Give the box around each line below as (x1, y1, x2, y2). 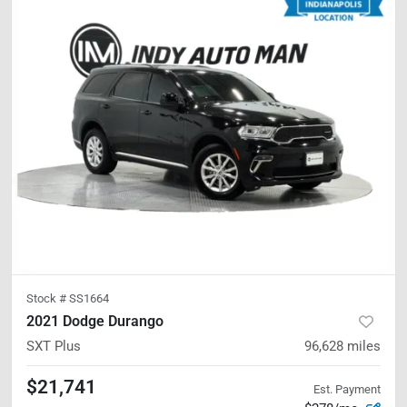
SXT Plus (26, 337, 81, 354)
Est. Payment (313, 382, 381, 396)
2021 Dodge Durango (26, 312, 164, 330)
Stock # (26, 291, 69, 305)
